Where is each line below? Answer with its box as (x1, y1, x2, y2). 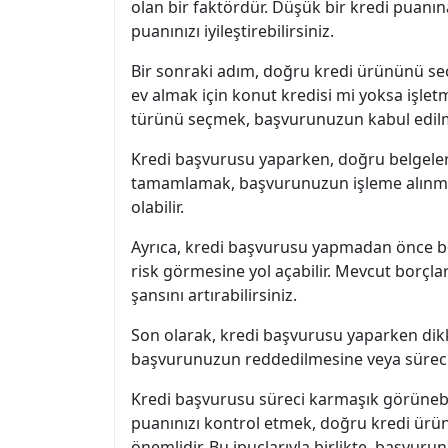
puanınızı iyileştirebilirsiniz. (131, 20, 334, 42)
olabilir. (131, 196, 184, 218)
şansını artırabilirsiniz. (131, 284, 297, 306)
